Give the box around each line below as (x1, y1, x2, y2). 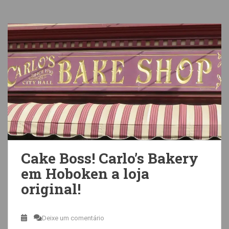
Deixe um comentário (42, 214, 104, 222)
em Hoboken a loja (21, 164, 149, 183)
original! (21, 179, 81, 198)
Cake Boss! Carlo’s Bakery (21, 149, 198, 168)
